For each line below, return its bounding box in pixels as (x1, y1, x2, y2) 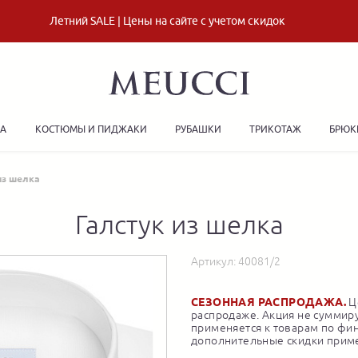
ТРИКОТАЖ (249, 123, 302, 135)
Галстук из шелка (74, 209, 284, 241)
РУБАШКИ (174, 123, 221, 135)
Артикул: (191, 255, 238, 268)
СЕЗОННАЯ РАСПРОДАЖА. (191, 296, 346, 309)
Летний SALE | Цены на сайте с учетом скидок (49, 14, 285, 27)
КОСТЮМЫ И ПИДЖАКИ (34, 123, 147, 135)
